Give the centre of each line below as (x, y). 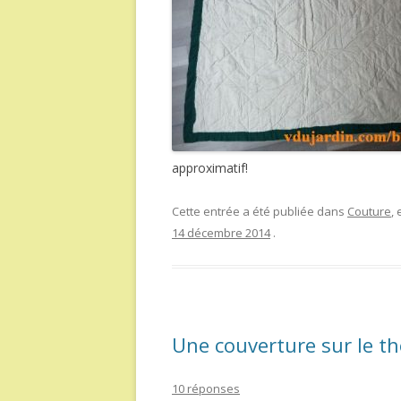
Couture (369, 211)
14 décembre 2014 (221, 233)
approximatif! (210, 168)
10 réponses (206, 388)
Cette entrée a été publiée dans (260, 211)
